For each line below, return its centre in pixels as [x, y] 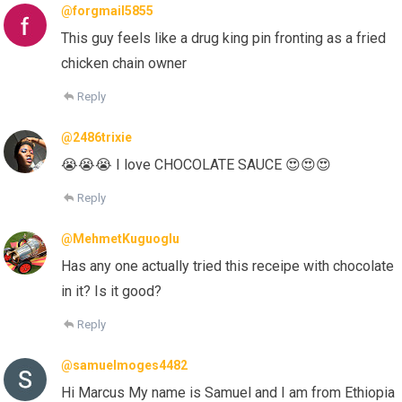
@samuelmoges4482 [125, 366]
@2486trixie [97, 138]
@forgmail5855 [108, 11]
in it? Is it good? [112, 292]
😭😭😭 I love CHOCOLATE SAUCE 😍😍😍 [197, 165]
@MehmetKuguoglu [121, 239]
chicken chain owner [124, 64]
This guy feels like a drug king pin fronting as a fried [224, 39]
